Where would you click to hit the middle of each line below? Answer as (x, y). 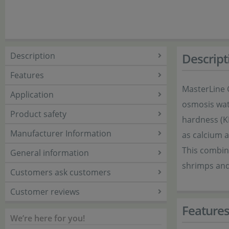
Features (27, 75)
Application (32, 95)
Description (33, 56)
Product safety (38, 114)
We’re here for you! (48, 218)
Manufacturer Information (61, 133)
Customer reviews (45, 192)
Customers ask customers (61, 172)
